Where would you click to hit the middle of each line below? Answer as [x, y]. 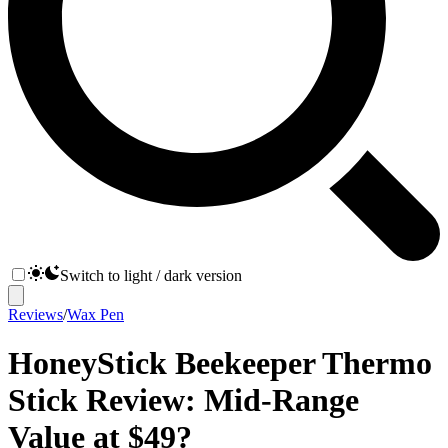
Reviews [35, 314]
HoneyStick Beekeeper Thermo [220, 363]
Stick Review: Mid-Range [183, 400]
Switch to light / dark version [151, 275]
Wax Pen [95, 314]
